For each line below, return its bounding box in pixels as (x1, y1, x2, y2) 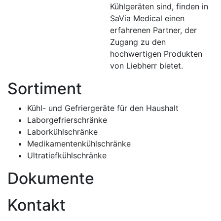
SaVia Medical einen (110, 13, 184, 24)
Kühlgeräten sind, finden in (110, 1, 208, 12)
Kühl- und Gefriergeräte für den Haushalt (27, 103, 179, 113)
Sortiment (7, 79, 82, 99)
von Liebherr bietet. (110, 61, 183, 71)
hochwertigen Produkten (110, 49, 202, 59)
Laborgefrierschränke (27, 115, 107, 125)
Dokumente (7, 169, 94, 188)
